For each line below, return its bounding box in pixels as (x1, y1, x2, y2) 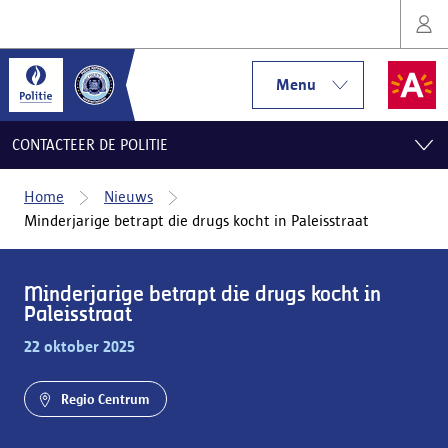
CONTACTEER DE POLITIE (12, 136, 168, 153)
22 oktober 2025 (24, 338, 135, 355)
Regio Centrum (61, 391, 150, 407)
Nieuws (104, 188, 153, 205)
